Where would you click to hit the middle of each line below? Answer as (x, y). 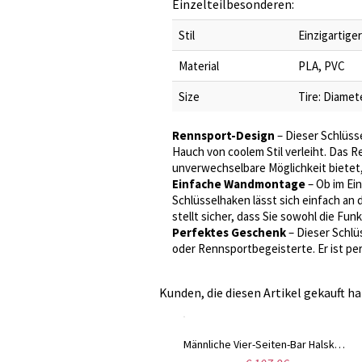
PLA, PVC (322, 66)
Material (199, 66)
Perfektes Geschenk (229, 232)
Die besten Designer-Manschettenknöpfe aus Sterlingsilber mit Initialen (60, 344)
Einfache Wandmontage (239, 184)
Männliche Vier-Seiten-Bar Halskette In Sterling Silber (242, 344)
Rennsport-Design (223, 135)
